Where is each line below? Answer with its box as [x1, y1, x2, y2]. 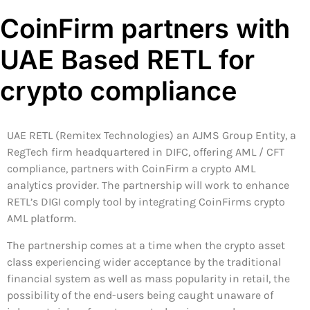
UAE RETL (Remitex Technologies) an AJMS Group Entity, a [7, 129, 296, 143]
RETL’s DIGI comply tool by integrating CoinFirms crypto [7, 195, 285, 209]
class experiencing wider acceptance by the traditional [7, 255, 281, 268]
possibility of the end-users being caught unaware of [7, 288, 273, 302]
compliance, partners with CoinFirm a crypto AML [7, 162, 255, 176]
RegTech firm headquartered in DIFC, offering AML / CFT [7, 145, 284, 159]
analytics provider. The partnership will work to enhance [7, 179, 289, 192]
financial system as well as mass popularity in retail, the [7, 271, 290, 285]
